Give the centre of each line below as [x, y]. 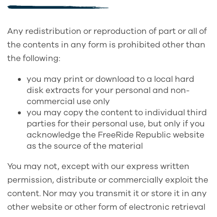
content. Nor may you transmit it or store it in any [107, 194]
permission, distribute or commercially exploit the [108, 180]
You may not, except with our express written [98, 167]
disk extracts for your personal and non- [108, 91]
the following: [34, 59]
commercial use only [68, 102]
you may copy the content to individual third [117, 113]
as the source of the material [85, 146]
